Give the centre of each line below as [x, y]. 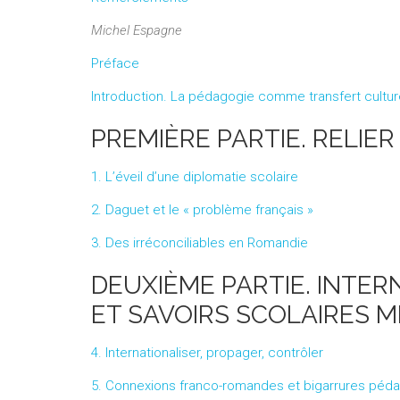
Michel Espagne [137, 30]
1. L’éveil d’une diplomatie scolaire [195, 177]
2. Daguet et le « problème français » [202, 210]
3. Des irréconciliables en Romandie [200, 243]
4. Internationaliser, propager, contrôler [207, 353]
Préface [115, 63]
